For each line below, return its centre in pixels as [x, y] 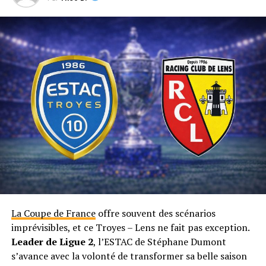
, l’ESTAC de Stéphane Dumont [159, 242]
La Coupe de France [53, 213]
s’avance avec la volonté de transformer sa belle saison [129, 256]
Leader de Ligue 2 [52, 242]
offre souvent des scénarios [155, 213]
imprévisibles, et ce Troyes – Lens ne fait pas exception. [130, 228]
